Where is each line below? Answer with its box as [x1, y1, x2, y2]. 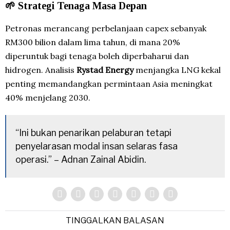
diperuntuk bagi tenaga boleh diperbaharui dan [5, 51, 189, 61]
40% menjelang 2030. [5, 92, 90, 103]
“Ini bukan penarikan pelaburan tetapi [15, 127, 171, 138]
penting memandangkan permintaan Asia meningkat [5, 79, 213, 89]
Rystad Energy [76, 65, 133, 75]
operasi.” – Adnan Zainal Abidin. [15, 154, 146, 165]
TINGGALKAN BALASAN [66, 216, 164, 225]
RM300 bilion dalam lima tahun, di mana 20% [5, 37, 180, 47]
